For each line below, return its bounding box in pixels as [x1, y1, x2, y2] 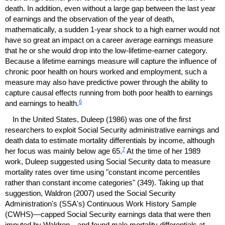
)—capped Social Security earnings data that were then [31, 209, 210, 218]
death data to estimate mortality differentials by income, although [5, 136, 214, 145]
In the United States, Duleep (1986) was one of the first [13, 115, 191, 124]
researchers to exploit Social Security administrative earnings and [5, 125, 219, 134]
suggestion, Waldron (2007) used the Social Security [5, 188, 176, 197]
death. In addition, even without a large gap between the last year [5, 4, 215, 13]
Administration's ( [5, 199, 62, 208]
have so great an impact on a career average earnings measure [5, 35, 213, 44]
